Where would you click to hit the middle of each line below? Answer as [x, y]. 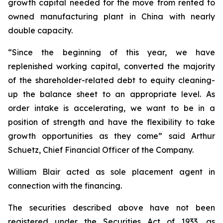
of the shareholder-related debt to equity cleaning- [111, 80]
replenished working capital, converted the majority [111, 66]
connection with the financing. [65, 186]
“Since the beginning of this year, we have [111, 52]
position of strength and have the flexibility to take [111, 122]
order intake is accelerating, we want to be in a [111, 108]
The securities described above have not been [111, 208]
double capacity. [40, 30]
